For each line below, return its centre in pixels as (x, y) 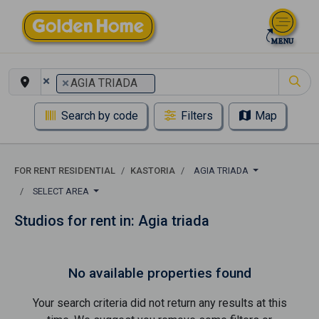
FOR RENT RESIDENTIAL (65, 171)
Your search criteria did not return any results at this (159, 303)
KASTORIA (153, 171)
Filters (197, 116)
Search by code (100, 116)
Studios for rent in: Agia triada (112, 221)
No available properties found (159, 273)
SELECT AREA (62, 191)
